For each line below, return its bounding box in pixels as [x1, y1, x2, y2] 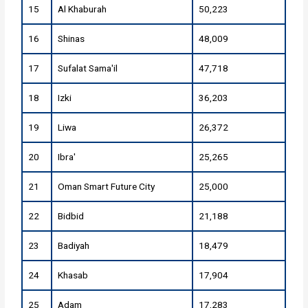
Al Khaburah [58, 3, 107, 15]
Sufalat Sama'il [58, 63, 118, 74]
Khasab [58, 269, 89, 281]
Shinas [58, 33, 85, 45]
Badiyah [58, 240, 90, 252]
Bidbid [58, 210, 85, 222]
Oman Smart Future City [58, 181, 155, 192]
